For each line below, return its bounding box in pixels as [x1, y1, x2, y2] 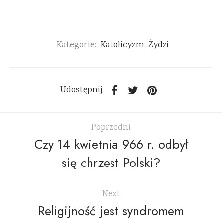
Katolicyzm [101, 39, 144, 52]
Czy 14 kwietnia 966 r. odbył [34, 135, 188, 153]
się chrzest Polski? [61, 153, 161, 171]
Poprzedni [91, 121, 131, 134]
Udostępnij [60, 83, 102, 97]
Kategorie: [57, 39, 97, 52]
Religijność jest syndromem [38, 201, 184, 220]
